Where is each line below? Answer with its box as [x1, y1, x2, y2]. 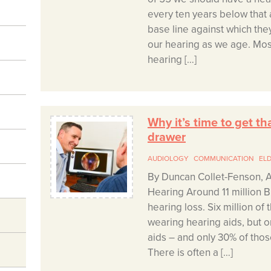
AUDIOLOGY [147, 154, 189, 163]
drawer [147, 130, 186, 145]
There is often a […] [147, 246, 233, 260]
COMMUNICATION [193, 154, 254, 163]
